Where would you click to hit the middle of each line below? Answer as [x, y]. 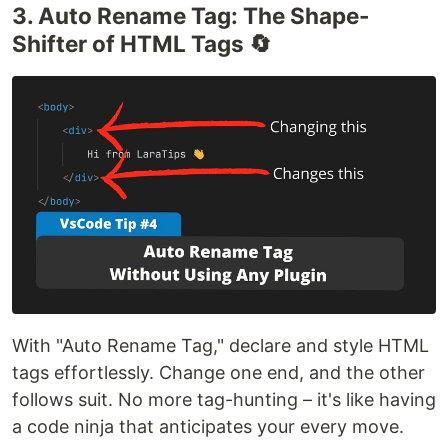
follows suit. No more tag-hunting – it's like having [224, 400]
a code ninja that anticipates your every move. [208, 427]
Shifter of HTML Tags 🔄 [142, 43]
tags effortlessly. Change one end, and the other [218, 373]
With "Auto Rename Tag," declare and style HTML [220, 346]
